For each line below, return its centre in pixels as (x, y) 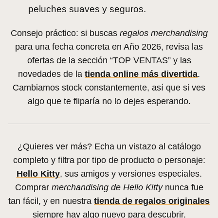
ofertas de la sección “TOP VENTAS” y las (109, 60)
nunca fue (183, 187)
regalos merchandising (163, 33)
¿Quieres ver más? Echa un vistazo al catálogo (109, 146)
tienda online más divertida (141, 74)
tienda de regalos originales (152, 201)
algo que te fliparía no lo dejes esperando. (109, 101)
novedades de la (51, 74)
